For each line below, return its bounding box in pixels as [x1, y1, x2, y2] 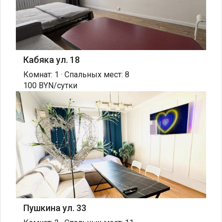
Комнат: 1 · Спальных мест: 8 [23, 69, 129, 79]
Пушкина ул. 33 [23, 202, 86, 213]
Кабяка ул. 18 [23, 54, 80, 65]
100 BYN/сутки [23, 80, 77, 90]
